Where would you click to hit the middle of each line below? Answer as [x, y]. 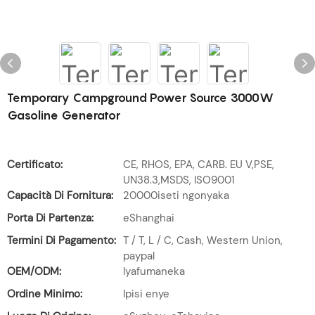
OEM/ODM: [34, 271]
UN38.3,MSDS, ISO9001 [179, 180]
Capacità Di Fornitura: [60, 195]
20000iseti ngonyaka [176, 195]
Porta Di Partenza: [50, 218]
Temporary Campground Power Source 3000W [140, 98]
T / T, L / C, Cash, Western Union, [203, 240]
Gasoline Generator [64, 115]
